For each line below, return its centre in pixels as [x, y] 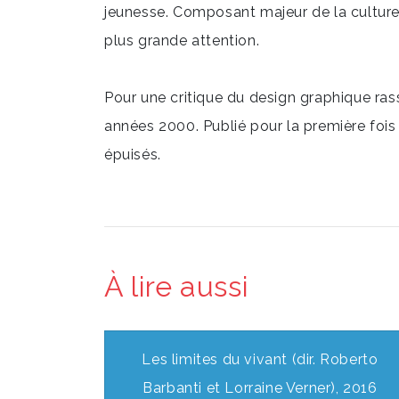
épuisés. [133, 155]
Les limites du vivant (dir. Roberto [260, 360]
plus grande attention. [182, 41]
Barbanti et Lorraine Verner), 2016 [260, 388]
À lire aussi [177, 287]
